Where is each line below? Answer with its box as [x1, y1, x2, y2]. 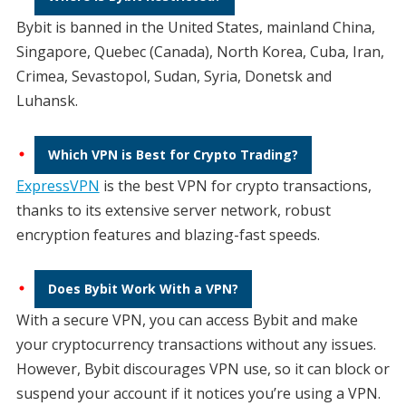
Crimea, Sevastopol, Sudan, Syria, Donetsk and [15, 65, 332, 86]
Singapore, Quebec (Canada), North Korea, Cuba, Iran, [15, 41, 384, 62]
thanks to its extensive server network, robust [15, 199, 331, 220]
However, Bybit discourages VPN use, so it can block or [15, 358, 390, 379]
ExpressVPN [15, 175, 100, 196]
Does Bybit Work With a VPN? [47, 279, 238, 297]
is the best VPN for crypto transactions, [99, 175, 372, 196]
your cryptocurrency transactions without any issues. [15, 333, 376, 354]
